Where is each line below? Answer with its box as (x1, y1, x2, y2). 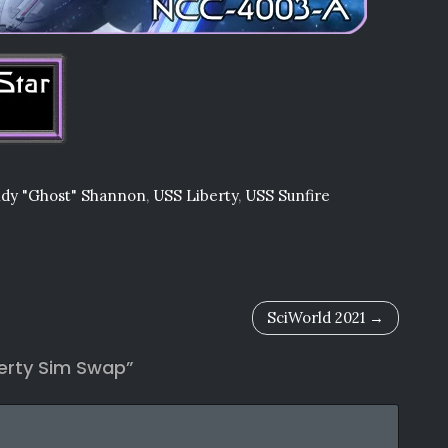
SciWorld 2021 (267, 307, 365, 327)
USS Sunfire (245, 185, 330, 205)
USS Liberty (153, 185, 238, 205)
